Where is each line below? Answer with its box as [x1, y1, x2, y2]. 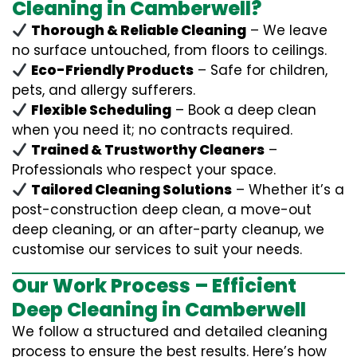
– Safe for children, [194, 61, 328, 80]
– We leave [246, 21, 328, 40]
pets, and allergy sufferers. [12, 80, 195, 100]
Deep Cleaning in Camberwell [12, 296, 306, 323]
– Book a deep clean [171, 100, 317, 120]
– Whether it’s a [232, 180, 345, 199]
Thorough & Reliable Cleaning [31, 21, 247, 40]
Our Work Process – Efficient [12, 273, 296, 299]
